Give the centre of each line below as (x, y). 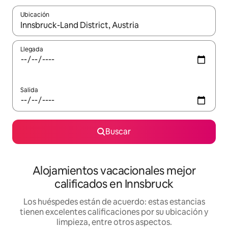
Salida (29, 90)
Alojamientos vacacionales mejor (114, 171)
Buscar (118, 132)
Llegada (32, 50)
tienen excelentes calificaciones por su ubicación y (114, 212)
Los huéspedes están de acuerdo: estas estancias (114, 202)
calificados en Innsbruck (114, 184)
